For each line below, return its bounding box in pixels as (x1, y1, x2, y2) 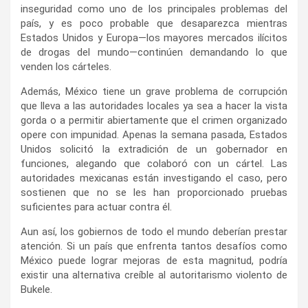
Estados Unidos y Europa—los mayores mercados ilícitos (21, 31, 287, 44)
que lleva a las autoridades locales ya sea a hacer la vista (21, 99, 287, 112)
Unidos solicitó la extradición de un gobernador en (21, 142, 287, 155)
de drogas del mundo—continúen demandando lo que (21, 45, 287, 58)
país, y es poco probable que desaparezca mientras (21, 16, 287, 30)
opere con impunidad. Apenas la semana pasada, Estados (21, 128, 287, 141)
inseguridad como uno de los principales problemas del (21, 2, 287, 15)
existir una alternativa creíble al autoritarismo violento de (21, 268, 287, 281)
